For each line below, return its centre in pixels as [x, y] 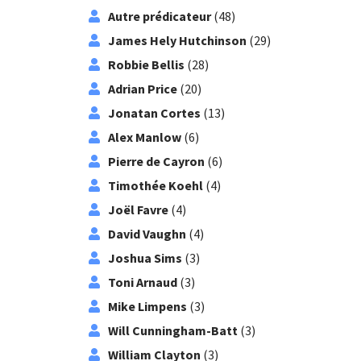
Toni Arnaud [142, 282]
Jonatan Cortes [154, 113]
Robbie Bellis [146, 64]
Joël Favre [138, 210]
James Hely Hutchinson [177, 40]
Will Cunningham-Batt [172, 330]
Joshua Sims [145, 258]
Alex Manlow [144, 137]
